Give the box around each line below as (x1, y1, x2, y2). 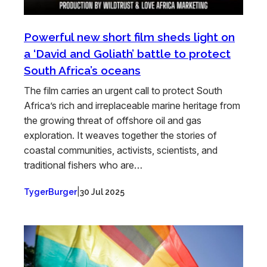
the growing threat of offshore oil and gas (24, 114, 201, 127)
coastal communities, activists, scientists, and (24, 144, 218, 157)
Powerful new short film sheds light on (24, 30, 235, 44)
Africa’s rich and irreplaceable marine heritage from (24, 100, 240, 112)
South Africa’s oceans (24, 64, 141, 77)
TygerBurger (24, 187, 77, 197)
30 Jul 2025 (80, 187, 125, 197)
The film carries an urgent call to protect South (24, 85, 222, 97)
